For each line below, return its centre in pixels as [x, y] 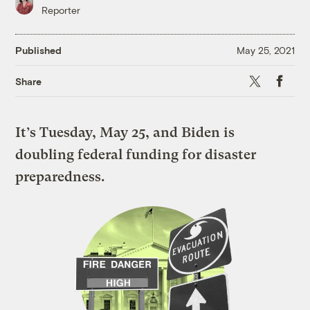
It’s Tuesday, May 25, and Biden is [125, 133]
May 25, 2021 [265, 50]
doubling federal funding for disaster [136, 155]
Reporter [61, 10]
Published [39, 50]
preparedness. [61, 177]
